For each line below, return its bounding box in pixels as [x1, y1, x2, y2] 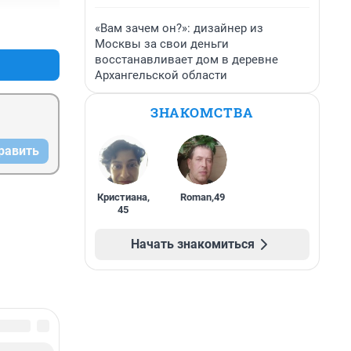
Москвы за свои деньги [95, 37, 229, 51]
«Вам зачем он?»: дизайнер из [95, 21, 263, 35]
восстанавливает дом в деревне [95, 52, 278, 67]
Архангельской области [95, 68, 227, 82]
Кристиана [96, 191, 147, 203]
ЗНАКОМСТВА [150, 103, 254, 121]
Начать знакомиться [131, 237, 255, 251]
